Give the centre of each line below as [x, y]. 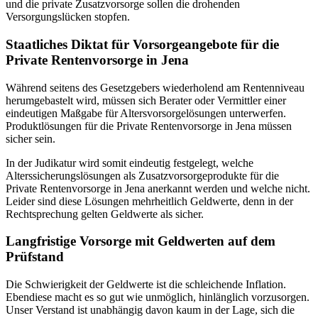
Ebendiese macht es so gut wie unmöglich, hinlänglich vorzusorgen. [158, 297]
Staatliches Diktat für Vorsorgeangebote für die [142, 44]
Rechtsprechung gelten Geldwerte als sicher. [105, 214]
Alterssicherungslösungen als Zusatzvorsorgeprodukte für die [142, 175]
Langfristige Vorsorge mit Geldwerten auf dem [141, 241]
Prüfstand [35, 257]
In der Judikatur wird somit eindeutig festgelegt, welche [130, 163]
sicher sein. [31, 138]
